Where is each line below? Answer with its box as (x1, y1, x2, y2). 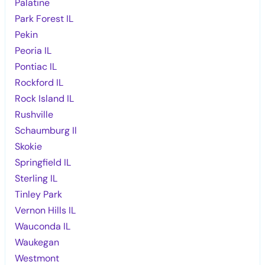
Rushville (15, 108, 54, 121)
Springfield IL (15, 156, 72, 169)
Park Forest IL (15, 12, 74, 25)
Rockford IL (15, 76, 64, 89)
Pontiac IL (15, 60, 57, 73)
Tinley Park (15, 188, 63, 201)
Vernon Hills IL (15, 203, 76, 216)
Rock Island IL (15, 92, 75, 105)
